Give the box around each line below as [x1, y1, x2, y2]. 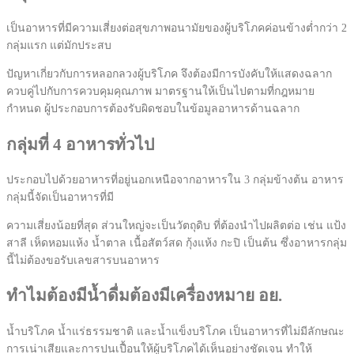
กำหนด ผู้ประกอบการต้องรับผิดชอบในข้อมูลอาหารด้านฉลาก [6, 103, 299, 115]
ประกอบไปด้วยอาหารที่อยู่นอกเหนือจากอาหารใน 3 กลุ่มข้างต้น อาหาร [6, 174, 344, 186]
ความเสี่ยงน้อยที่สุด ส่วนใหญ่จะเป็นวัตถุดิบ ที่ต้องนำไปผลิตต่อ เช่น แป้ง [6, 220, 346, 232]
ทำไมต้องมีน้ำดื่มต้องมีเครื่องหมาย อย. [6, 286, 282, 306]
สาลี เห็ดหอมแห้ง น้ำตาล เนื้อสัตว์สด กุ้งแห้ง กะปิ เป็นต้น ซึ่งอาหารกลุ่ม [6, 237, 347, 249]
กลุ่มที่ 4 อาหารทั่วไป [6, 134, 154, 154]
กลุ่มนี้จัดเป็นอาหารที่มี [6, 191, 114, 203]
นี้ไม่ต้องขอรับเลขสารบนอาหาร [6, 254, 163, 266]
